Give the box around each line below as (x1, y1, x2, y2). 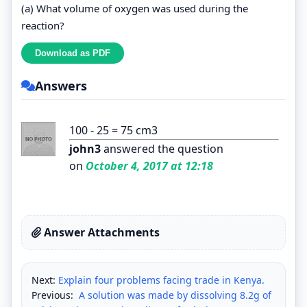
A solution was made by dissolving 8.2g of (76, 288, 271, 302)
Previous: (32, 288, 76, 302)
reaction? (21, 18, 64, 32)
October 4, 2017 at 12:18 (83, 158, 213, 173)
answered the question (101, 140, 223, 156)
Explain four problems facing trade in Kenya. (58, 273, 265, 286)
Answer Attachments (41, 224, 160, 240)
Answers (35, 77, 87, 94)
